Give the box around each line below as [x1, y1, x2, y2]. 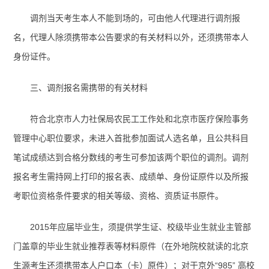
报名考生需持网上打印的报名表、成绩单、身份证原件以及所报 [13, 172, 249, 182]
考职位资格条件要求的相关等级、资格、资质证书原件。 [13, 191, 224, 201]
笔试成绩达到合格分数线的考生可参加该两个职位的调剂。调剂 [13, 153, 249, 163]
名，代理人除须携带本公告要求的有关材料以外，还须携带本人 [13, 32, 249, 43]
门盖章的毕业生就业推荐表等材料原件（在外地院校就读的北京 [13, 241, 249, 252]
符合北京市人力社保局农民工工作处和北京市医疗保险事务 [30, 114, 249, 124]
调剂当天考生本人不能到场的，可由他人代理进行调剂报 [30, 13, 241, 23]
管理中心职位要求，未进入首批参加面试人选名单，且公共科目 [13, 133, 249, 144]
